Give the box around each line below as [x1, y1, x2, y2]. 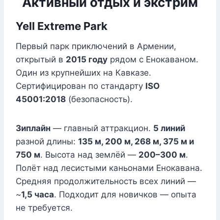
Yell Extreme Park [16, 20, 108, 33]
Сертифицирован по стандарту [16, 81, 145, 91]
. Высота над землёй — [40, 150, 138, 160]
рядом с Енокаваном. [108, 55, 198, 65]
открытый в [16, 55, 66, 65]
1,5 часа [21, 190, 54, 200]
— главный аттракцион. [51, 123, 153, 134]
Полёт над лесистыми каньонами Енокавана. [16, 163, 202, 173]
